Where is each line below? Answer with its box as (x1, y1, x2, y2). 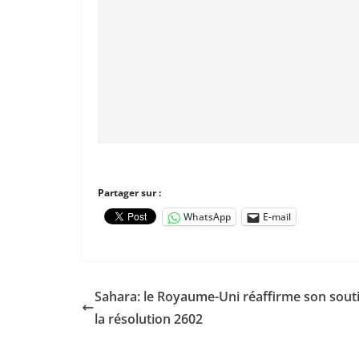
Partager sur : (98, 186, 161, 200)
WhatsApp (184, 210, 231, 224)
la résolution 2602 (95, 310, 203, 328)
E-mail (263, 210, 291, 224)
